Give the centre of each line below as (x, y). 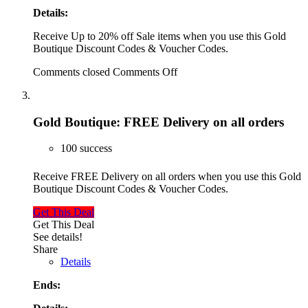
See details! (58, 236)
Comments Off (145, 71)
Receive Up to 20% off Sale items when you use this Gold (159, 36)
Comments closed (71, 71)
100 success (86, 148)
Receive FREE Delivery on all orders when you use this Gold (167, 176)
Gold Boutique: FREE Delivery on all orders (158, 122)
